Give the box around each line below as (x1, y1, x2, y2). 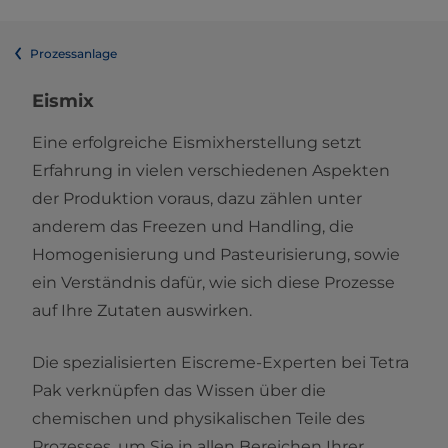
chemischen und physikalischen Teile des (32, 409, 365, 429)
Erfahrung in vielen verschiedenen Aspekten (32, 161, 390, 181)
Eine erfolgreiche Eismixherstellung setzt (32, 133, 362, 153)
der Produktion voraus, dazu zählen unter (32, 189, 362, 209)
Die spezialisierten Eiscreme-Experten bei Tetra (32, 353, 409, 373)
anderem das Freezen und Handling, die (32, 217, 354, 237)
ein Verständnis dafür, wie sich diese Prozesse (32, 273, 395, 293)
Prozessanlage (30, 46, 117, 62)
